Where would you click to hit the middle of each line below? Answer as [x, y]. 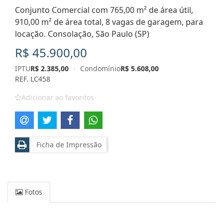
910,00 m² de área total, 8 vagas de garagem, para [109, 22]
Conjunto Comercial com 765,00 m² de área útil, [104, 10]
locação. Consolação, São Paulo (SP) [82, 34]
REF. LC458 [33, 79]
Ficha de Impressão [67, 144]
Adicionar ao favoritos [58, 97]
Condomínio [101, 68]
